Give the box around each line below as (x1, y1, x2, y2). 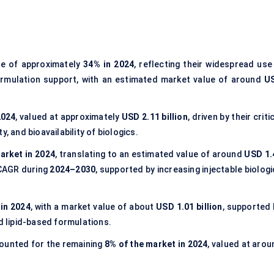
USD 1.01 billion (156, 202, 223, 212)
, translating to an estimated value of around (54, 149, 245, 160)
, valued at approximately (15, 112, 122, 122)
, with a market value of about (30, 202, 157, 212)
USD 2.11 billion (121, 112, 188, 122)
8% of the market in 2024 (104, 239, 208, 250)
